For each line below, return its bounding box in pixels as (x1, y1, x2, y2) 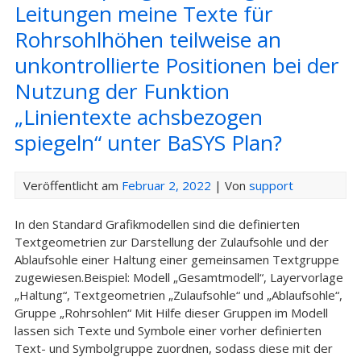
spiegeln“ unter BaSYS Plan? (14, 128, 282, 157)
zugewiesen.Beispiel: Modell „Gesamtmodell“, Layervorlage (14, 269, 343, 285)
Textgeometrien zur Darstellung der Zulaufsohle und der (14, 234, 329, 250)
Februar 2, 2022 (121, 177, 211, 193)
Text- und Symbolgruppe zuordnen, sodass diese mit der (14, 340, 333, 356)
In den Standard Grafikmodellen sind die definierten (14, 216, 300, 232)
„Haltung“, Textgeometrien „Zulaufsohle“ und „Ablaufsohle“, (14, 287, 342, 303)
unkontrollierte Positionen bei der (14, 51, 339, 80)
